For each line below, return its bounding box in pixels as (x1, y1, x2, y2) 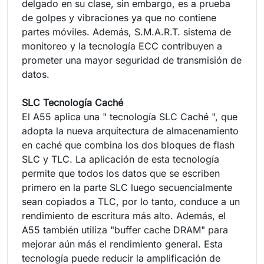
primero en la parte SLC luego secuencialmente (22, 181, 232, 193)
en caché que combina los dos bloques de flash (22, 138, 235, 151)
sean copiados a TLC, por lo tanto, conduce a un (22, 195, 240, 207)
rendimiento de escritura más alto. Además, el (22, 209, 226, 222)
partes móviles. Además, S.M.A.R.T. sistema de (22, 25, 231, 38)
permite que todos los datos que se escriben (22, 167, 220, 179)
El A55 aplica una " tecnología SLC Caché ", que (22, 110, 237, 123)
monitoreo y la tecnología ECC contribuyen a (22, 39, 222, 52)
